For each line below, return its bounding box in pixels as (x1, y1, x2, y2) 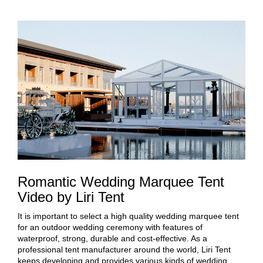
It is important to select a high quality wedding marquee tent (18, 211, 239, 221)
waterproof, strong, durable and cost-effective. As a (18, 233, 207, 243)
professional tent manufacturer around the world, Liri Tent (18, 244, 231, 254)
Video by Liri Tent (18, 188, 124, 205)
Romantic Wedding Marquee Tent (18, 173, 224, 190)
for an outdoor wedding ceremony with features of (18, 222, 203, 232)
